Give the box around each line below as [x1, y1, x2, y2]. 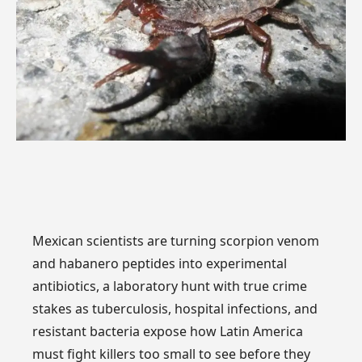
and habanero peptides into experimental [32, 254, 288, 272]
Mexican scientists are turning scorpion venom [32, 231, 320, 250]
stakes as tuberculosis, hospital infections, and [32, 299, 318, 318]
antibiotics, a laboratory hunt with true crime [32, 276, 308, 295]
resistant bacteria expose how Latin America [32, 322, 304, 340]
